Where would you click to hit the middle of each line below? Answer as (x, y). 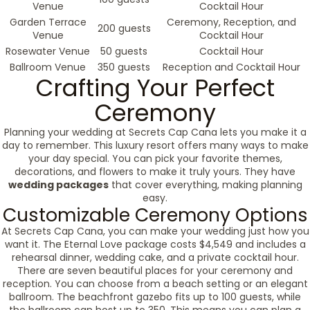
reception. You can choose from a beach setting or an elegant (155, 284)
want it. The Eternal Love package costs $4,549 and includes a (155, 244)
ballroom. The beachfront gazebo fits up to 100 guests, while (155, 297)
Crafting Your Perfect (155, 88)
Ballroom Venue (48, 67)
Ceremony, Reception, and (231, 22)
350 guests (124, 67)
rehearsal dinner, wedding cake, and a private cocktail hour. (155, 257)
